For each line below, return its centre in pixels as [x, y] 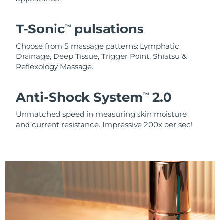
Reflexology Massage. [55, 67]
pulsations [108, 29]
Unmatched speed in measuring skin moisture [101, 114]
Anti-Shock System [80, 97]
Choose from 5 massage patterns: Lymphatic [98, 46]
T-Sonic [41, 29]
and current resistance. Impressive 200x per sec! [104, 124]
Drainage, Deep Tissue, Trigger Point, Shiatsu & [101, 56]
